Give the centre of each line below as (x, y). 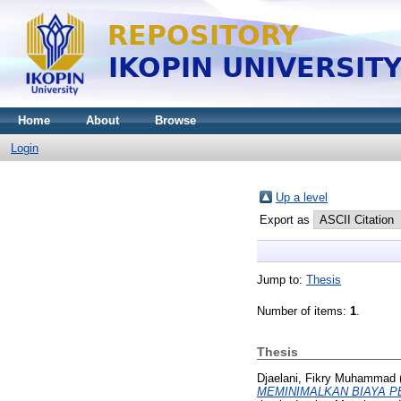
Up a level (302, 197)
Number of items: (303, 311)
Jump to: (282, 280)
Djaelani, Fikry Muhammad (326, 378)
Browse (175, 120)
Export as (286, 220)
